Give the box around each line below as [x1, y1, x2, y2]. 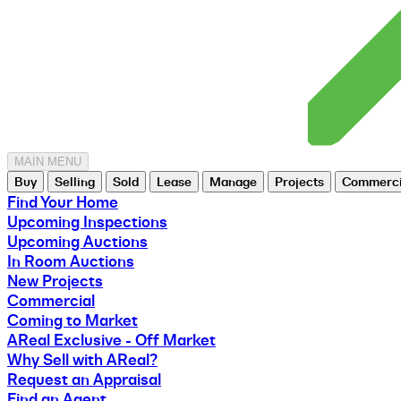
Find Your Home [7, 192, 118, 212]
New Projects [7, 270, 103, 291]
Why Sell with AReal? [7, 349, 158, 370]
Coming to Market [7, 310, 138, 330]
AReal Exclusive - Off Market [7, 329, 216, 350]
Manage [209, 173, 257, 190]
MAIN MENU [14, 154, 81, 168]
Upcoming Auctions [7, 231, 148, 252]
